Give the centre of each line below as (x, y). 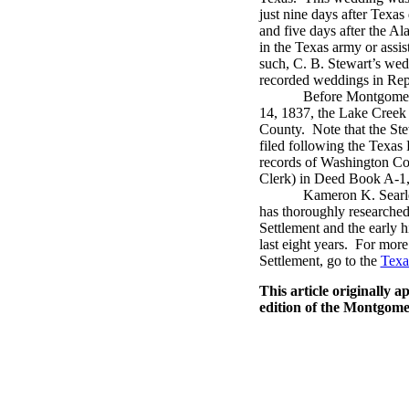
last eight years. (303, 244)
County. (282, 129)
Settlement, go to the (320, 261)
